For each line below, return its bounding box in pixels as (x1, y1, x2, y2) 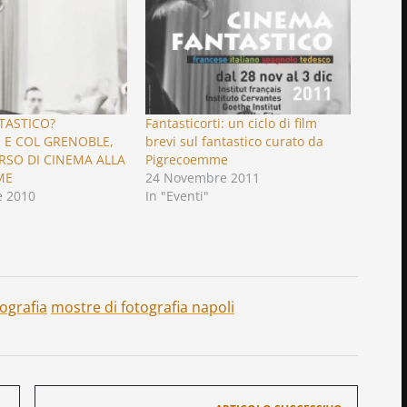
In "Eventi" (144, 186, 209, 204)
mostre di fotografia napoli (51, 297, 234, 318)
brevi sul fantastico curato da (144, 132, 323, 150)
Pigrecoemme (144, 150, 228, 168)
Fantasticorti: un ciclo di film (144, 114, 317, 132)
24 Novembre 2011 (144, 168, 260, 186)
